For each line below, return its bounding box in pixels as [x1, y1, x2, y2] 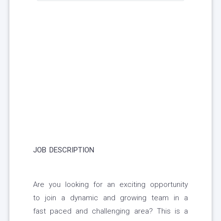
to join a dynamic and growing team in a [33, 193, 188, 203]
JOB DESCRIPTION [33, 146, 94, 155]
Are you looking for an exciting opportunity [33, 180, 188, 189]
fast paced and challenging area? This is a [33, 207, 188, 216]
